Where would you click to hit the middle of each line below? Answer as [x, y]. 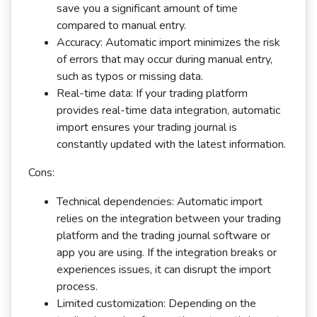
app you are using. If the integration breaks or [167, 253]
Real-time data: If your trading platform [152, 93]
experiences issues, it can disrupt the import [164, 270]
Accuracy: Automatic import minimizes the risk [168, 42]
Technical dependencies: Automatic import [160, 202]
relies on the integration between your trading [169, 219]
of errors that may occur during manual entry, [165, 59]
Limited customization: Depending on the [156, 304]
